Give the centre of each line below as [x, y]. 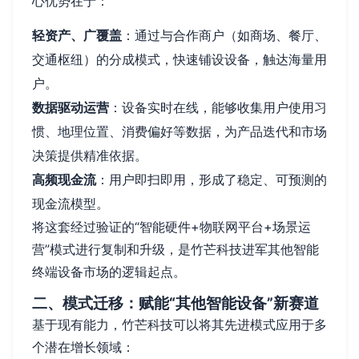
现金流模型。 [71, 203]
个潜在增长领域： [83, 347]
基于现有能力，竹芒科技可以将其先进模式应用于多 [179, 324]
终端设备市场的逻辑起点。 [109, 271]
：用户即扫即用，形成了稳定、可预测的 [212, 179]
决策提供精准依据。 [90, 155]
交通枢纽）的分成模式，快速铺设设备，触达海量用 [179, 59]
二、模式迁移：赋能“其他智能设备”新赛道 [175, 303]
